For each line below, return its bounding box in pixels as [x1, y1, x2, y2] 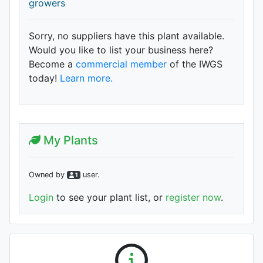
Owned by [29, 170, 67, 179]
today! [29, 72, 60, 84]
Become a [29, 58, 76, 70]
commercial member [76, 58, 167, 70]
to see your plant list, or [53, 191, 166, 203]
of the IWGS [167, 58, 222, 70]
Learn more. [60, 72, 113, 84]
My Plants [41, 133, 98, 147]
